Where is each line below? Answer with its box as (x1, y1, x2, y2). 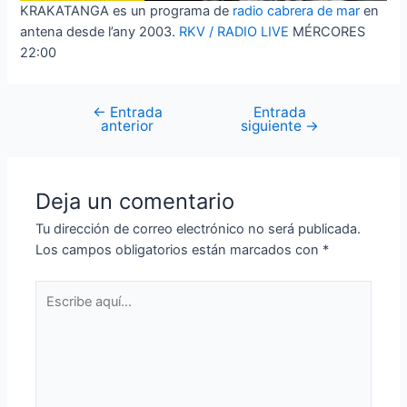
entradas (50, 145, 105, 163)
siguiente (240, 116, 305, 134)
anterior (101, 116, 154, 134)
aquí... (35, 302, 72, 319)
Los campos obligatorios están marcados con (35, 241, 323, 258)
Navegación (50, 104, 124, 121)
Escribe (35, 281, 81, 298)
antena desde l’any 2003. (20, 24, 180, 41)
